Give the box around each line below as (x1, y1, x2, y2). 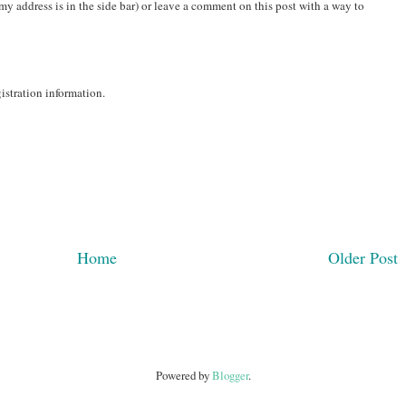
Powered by (155, 366, 212, 383)
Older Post (328, 246, 398, 268)
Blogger (211, 366, 248, 383)
